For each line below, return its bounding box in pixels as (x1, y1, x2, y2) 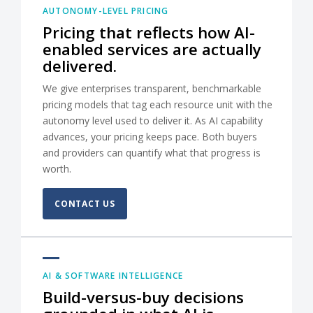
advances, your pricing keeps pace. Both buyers (43, 130, 257, 143)
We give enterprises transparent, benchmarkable (43, 82, 261, 95)
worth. (43, 162, 71, 175)
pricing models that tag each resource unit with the (43, 98, 272, 111)
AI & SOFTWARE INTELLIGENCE (43, 270, 184, 282)
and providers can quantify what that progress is (43, 146, 261, 159)
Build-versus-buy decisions (43, 286, 244, 308)
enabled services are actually (43, 38, 261, 60)
